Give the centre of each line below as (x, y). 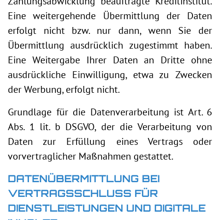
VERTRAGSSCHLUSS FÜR (83, 193)
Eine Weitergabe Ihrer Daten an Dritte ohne (110, 60)
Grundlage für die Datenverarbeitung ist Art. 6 (110, 112)
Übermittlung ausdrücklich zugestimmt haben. (110, 45)
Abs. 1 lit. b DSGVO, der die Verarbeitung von (110, 127)
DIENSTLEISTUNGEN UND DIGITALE (107, 208)
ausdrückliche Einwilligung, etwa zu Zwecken (110, 75)
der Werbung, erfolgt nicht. (64, 89)
